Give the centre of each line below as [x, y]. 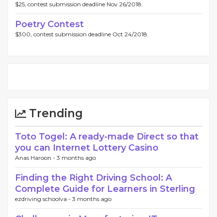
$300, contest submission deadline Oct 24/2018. [82, 34]
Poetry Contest [49, 24]
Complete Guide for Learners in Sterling [105, 189]
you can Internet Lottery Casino [87, 148]
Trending [54, 113]
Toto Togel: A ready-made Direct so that [107, 137]
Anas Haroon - [36, 158]
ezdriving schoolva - [44, 199]
